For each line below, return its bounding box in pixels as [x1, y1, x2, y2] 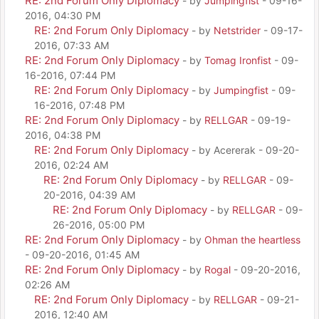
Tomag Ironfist [204, 53, 271, 66]
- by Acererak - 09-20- [192, 143, 299, 156]
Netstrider [214, 23, 261, 36]
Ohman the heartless [204, 233, 300, 246]
